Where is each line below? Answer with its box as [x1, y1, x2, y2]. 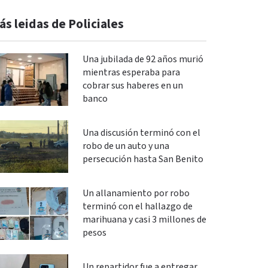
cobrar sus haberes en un [82, 80, 183, 92]
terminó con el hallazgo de [82, 200, 193, 213]
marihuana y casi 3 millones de [82, 213, 206, 226]
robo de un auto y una [82, 139, 169, 153]
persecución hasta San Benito [82, 153, 203, 166]
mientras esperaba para [82, 66, 180, 79]
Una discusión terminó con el [82, 126, 200, 139]
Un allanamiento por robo [82, 187, 190, 200]
